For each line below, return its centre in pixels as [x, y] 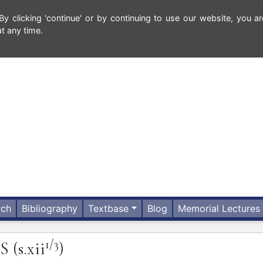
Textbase [109, 209]
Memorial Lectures [219, 209]
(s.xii [29, 249]
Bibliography [50, 209]
